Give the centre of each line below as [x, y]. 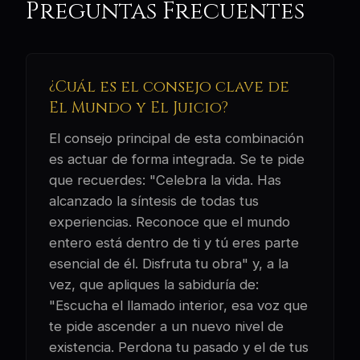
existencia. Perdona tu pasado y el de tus [179, 348]
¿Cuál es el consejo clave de [169, 87]
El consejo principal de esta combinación [176, 139]
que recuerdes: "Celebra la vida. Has [165, 180]
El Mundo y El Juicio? [139, 108]
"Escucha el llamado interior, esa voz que [178, 306]
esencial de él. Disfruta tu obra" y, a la [169, 264]
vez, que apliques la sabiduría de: [154, 285]
